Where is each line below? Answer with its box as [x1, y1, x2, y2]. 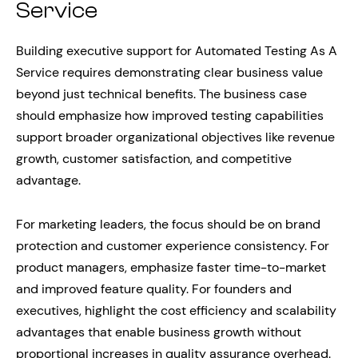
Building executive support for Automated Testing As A [16, 42, 337, 60]
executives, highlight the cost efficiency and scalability [16, 302, 336, 320]
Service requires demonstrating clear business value [16, 64, 323, 82]
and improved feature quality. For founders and [16, 280, 292, 298]
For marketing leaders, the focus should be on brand [16, 216, 320, 233]
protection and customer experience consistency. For [16, 237, 329, 255]
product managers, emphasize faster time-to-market [16, 259, 326, 276]
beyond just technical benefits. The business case [16, 86, 307, 103]
